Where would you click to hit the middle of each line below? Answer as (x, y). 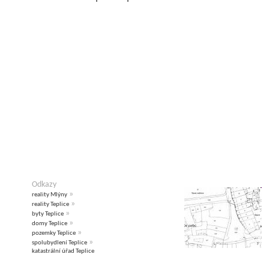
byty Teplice (48, 214)
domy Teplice (50, 224)
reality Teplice (50, 205)
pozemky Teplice (54, 234)
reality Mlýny (50, 195)
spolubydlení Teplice (59, 243)
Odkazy (44, 185)
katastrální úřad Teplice (63, 252)
